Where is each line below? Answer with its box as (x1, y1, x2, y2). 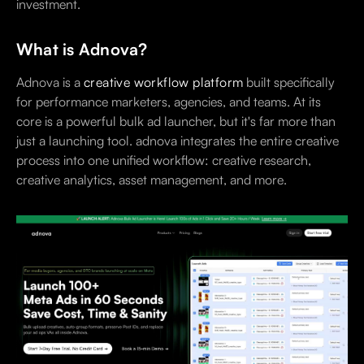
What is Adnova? (16, 39, 148, 60)
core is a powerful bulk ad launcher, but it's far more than (16, 113, 336, 130)
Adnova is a (16, 74, 84, 91)
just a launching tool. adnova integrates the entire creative (16, 132, 339, 149)
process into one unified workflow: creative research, (16, 152, 311, 169)
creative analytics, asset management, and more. (16, 171, 287, 188)
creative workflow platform (84, 74, 244, 91)
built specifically (243, 74, 336, 91)
